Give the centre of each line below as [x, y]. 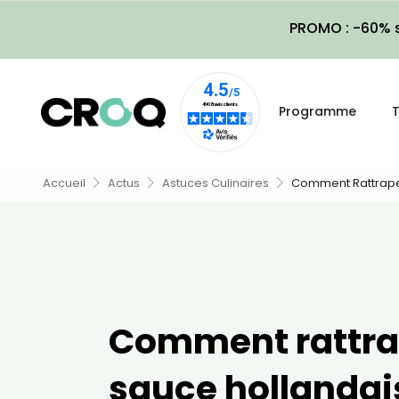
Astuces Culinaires [216, 183]
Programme [318, 111]
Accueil [64, 183]
